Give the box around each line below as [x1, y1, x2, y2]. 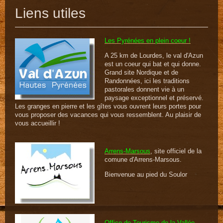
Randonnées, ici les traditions [105, 77, 190, 85]
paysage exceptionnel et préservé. [105, 94, 204, 102]
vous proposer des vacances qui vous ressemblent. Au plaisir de [15, 111, 201, 119]
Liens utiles [15, 5, 86, 21]
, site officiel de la [150, 147, 202, 155]
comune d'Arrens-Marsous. [105, 156, 182, 164]
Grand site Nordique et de [105, 69, 178, 77]
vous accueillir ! [15, 119, 60, 127]
